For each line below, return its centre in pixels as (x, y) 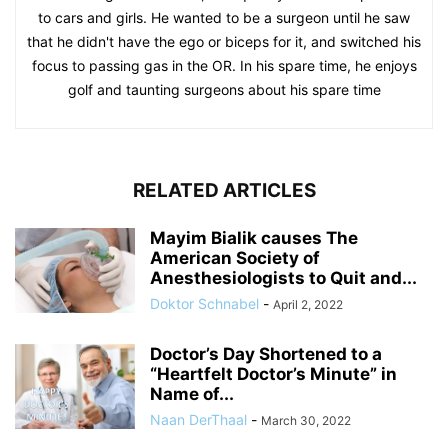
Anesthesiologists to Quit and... (283, 277)
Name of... (192, 393)
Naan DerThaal (198, 419)
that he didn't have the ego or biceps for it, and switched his (224, 41)
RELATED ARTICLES (224, 190)
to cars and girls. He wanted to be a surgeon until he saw (224, 17)
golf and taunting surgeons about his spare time (224, 89)
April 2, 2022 (308, 304)
